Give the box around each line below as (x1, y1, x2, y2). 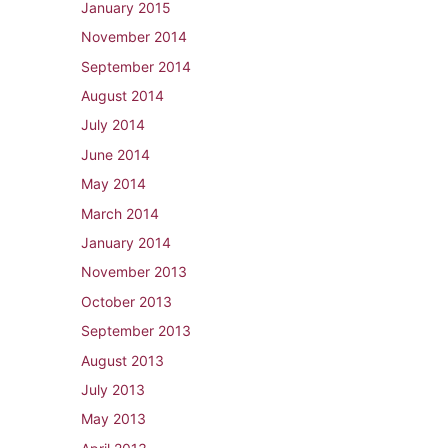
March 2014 (81, 204, 159, 222)
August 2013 (81, 351, 164, 369)
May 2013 (81, 410, 146, 428)
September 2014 (81, 57, 191, 75)
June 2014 (81, 145, 150, 163)
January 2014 (81, 233, 171, 251)
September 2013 (81, 322, 191, 340)
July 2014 (81, 116, 145, 134)
